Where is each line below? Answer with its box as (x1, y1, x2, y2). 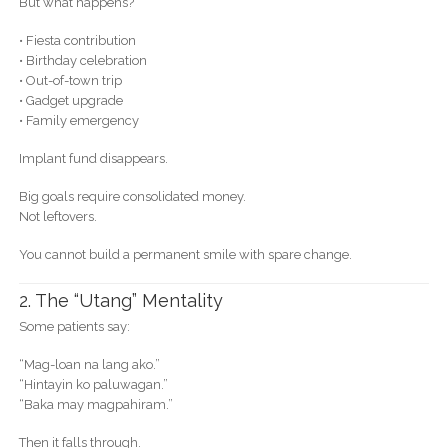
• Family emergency (18, 113, 139, 129)
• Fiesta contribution (18, 33, 136, 49)
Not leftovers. (18, 209, 97, 225)
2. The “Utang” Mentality (18, 289, 223, 311)
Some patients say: (18, 318, 130, 334)
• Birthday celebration (18, 53, 147, 69)
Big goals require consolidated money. (18, 189, 246, 205)
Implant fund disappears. (18, 151, 168, 167)
